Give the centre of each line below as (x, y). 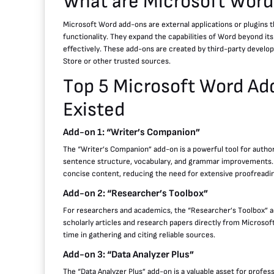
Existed (94, 109)
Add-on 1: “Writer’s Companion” (131, 132)
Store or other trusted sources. (117, 61)
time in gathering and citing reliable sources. (139, 235)
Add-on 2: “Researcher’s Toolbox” (135, 193)
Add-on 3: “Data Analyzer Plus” (128, 254)
